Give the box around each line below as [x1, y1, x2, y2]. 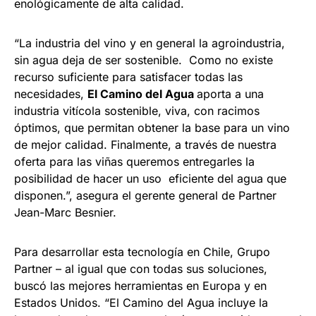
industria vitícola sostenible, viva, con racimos [14, 104, 260, 119]
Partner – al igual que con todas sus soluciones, [14, 262, 267, 276]
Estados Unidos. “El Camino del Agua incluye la [14, 296, 268, 310]
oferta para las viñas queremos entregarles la [14, 154, 255, 169]
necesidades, [14, 87, 87, 102]
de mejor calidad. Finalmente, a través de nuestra [14, 138, 276, 152]
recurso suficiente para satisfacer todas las [14, 70, 243, 85]
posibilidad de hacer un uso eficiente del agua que [14, 171, 286, 186]
